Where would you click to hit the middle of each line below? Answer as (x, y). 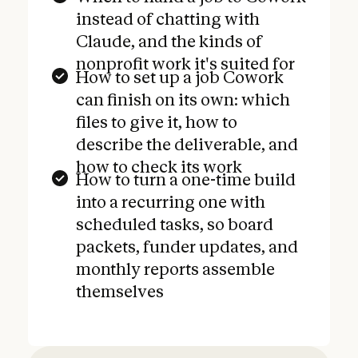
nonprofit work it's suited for (186, 64)
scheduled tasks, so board (175, 225)
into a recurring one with (171, 202)
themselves (120, 292)
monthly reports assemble (176, 269)
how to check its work (159, 166)
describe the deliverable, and (187, 144)
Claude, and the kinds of (169, 42)
